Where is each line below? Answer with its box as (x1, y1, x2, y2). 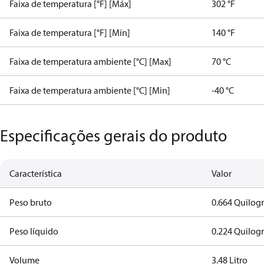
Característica (9, 167, 62, 179)
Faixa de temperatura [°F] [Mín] (9, 27, 130, 38)
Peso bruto (9, 196, 52, 208)
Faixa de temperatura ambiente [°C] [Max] (9, 55, 171, 67)
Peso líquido (9, 225, 58, 237)
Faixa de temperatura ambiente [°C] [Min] (9, 84, 170, 96)
